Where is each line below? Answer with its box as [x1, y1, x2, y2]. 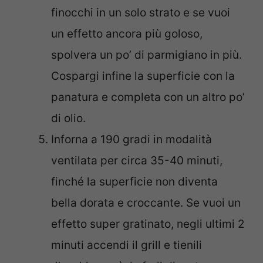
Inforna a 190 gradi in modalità [51, 132, 212, 146]
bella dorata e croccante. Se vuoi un [51, 195, 241, 210]
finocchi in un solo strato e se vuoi [51, 5, 230, 19]
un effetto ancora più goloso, [51, 26, 203, 41]
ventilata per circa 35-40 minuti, [51, 153, 222, 167]
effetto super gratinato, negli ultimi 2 [51, 217, 245, 231]
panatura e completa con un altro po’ [51, 90, 245, 104]
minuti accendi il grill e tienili [51, 238, 202, 252]
